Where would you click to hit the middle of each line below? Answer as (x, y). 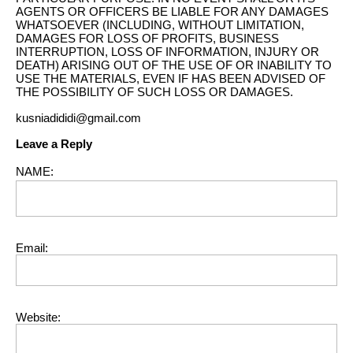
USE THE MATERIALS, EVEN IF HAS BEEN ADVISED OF (171, 78)
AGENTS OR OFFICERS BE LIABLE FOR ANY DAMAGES (172, 11)
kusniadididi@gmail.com (78, 118)
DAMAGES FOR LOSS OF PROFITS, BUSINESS (147, 38)
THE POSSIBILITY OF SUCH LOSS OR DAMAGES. (154, 92)
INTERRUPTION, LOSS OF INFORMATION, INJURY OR (167, 52)
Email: (32, 248)
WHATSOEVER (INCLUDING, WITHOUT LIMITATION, (160, 25)
